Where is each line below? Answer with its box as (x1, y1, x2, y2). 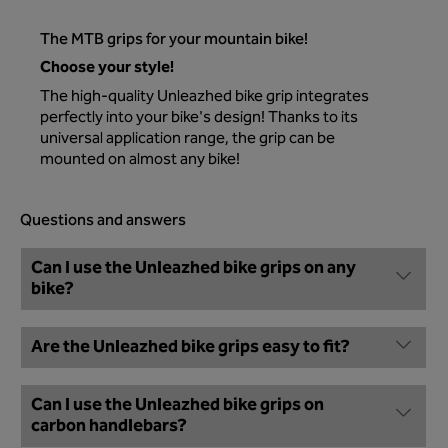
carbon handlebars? (31, 413, 187, 441)
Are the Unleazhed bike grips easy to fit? (31, 334, 350, 362)
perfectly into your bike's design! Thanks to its (40, 107, 358, 131)
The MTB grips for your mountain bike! (40, 29, 308, 52)
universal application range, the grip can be (40, 128, 335, 152)
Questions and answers (20, 210, 186, 233)
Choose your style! (40, 56, 174, 81)
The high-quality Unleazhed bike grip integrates (40, 86, 369, 110)
